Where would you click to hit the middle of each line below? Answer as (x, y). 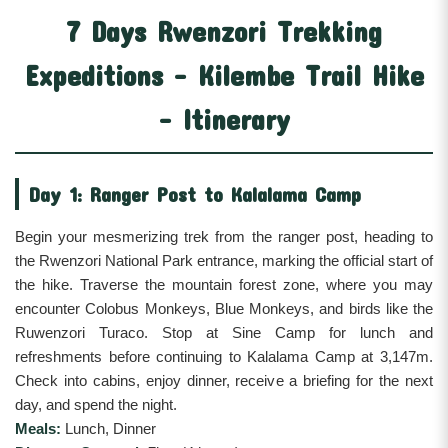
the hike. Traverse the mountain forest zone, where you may (224, 285)
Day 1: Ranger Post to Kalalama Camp (195, 194)
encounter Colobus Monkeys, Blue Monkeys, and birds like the (224, 309)
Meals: (38, 429)
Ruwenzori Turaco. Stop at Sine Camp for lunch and (224, 333)
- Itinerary (224, 120)
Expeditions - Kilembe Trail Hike (224, 76)
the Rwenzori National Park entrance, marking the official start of (224, 261)
